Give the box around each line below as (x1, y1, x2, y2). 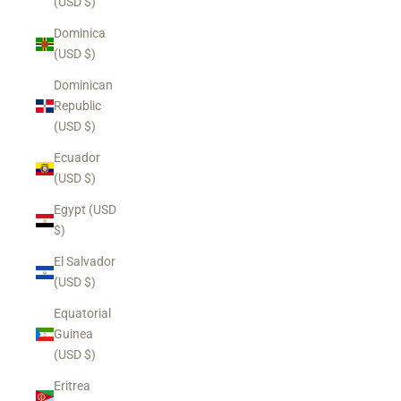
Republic (54, 98, 101, 113)
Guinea (54, 327, 93, 341)
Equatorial (54, 306, 111, 320)
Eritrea (54, 379, 90, 393)
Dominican (54, 78, 113, 92)
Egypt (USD (54, 202, 116, 217)
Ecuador (54, 150, 100, 165)
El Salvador (54, 254, 115, 269)
